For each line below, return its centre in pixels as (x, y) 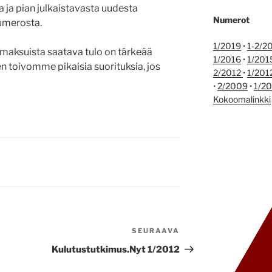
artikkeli (199, 247)
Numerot (231, 20)
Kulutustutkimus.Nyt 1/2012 (116, 250)
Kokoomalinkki (242, 99)
